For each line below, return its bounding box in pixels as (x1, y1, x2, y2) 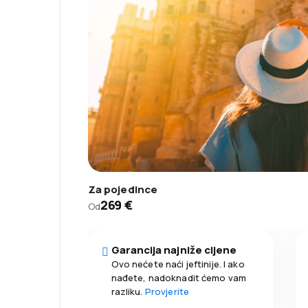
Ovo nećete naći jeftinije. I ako (111, 257, 245, 270)
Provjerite (144, 285, 190, 298)
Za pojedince (88, 181, 157, 197)
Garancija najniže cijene (111, 242, 237, 257)
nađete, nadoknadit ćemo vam (111, 271, 247, 284)
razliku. (111, 285, 145, 298)
